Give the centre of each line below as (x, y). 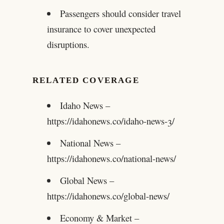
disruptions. (68, 44)
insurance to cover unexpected (101, 29)
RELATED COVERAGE (86, 80)
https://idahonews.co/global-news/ (108, 195)
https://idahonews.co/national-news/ (111, 158)
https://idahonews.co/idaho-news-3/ (110, 120)
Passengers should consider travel (121, 13)
